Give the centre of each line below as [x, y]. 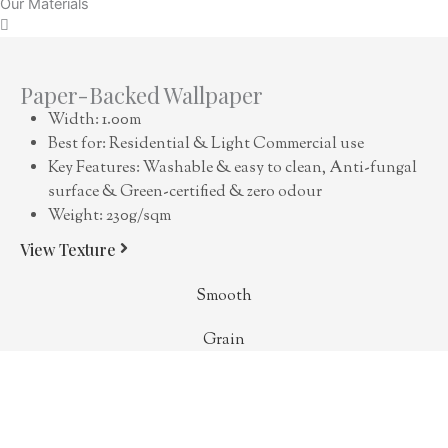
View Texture [68, 249]
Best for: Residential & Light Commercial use [206, 144]
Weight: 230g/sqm [109, 216]
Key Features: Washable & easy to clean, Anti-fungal [232, 168]
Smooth [224, 296]
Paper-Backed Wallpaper [141, 94]
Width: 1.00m [94, 120]
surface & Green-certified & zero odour [185, 192]
